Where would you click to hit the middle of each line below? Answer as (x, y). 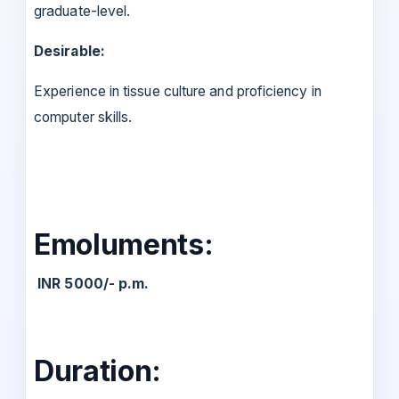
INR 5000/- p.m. (92, 284)
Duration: (98, 371)
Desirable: (69, 52)
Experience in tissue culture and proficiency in (178, 92)
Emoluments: (124, 245)
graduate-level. (82, 12)
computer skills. (83, 118)
